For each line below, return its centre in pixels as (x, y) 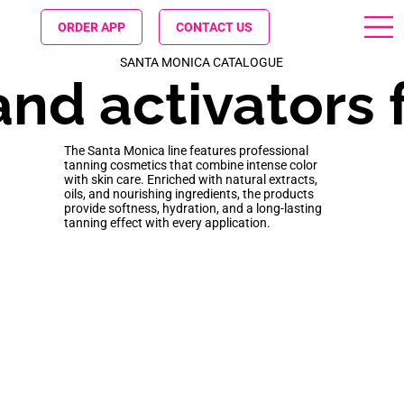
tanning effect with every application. (167, 222)
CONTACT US (214, 27)
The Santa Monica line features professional (186, 150)
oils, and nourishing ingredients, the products (188, 193)
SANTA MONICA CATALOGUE (202, 62)
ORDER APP (91, 27)
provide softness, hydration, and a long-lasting (193, 208)
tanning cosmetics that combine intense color (190, 165)
